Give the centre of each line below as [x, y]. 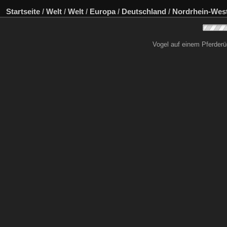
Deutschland [144, 11]
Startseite [23, 11]
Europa [103, 11]
